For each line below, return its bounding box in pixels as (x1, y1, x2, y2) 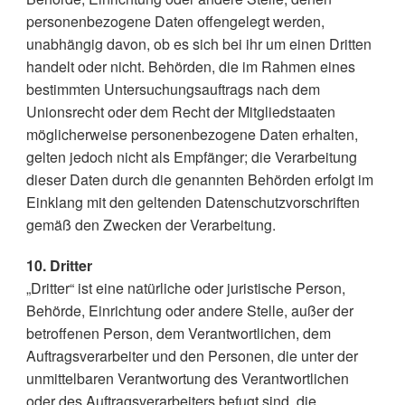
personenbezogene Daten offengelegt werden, (25, 11, 325, 32)
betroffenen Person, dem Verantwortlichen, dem (25, 323, 331, 344)
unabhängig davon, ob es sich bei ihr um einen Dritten (25, 33, 372, 54)
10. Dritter (25, 255, 92, 276)
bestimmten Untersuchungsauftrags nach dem (25, 79, 320, 99)
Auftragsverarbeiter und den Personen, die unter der (25, 345, 358, 366)
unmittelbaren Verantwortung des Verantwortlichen (25, 368, 349, 389)
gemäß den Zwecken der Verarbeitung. (25, 214, 276, 235)
